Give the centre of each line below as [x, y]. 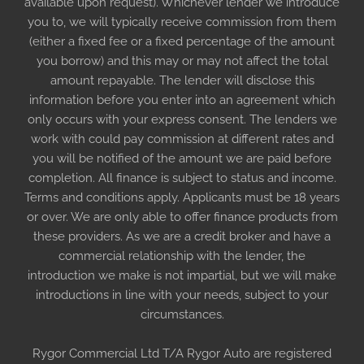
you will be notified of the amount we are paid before [182, 158]
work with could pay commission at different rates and [182, 139]
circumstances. [182, 314]
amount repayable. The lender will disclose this [182, 80]
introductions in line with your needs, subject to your [182, 295]
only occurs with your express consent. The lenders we [182, 119]
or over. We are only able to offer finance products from [182, 217]
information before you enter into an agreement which [182, 100]
